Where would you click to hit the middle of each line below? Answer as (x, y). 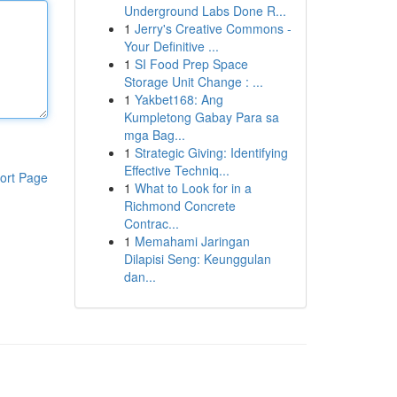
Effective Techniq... (176, 170)
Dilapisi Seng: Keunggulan (197, 259)
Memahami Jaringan (192, 241)
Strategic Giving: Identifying (211, 152)
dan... (140, 276)
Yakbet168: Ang (179, 99)
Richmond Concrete (179, 206)
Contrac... (151, 223)
